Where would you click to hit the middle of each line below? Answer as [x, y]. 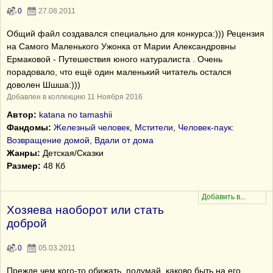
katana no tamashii [76, 115]
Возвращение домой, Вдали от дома [80, 140]
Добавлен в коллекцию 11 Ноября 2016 [75, 97]
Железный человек [92, 127]
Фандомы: [29, 127]
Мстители [154, 127]
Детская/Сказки [72, 153]
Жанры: [23, 153]
